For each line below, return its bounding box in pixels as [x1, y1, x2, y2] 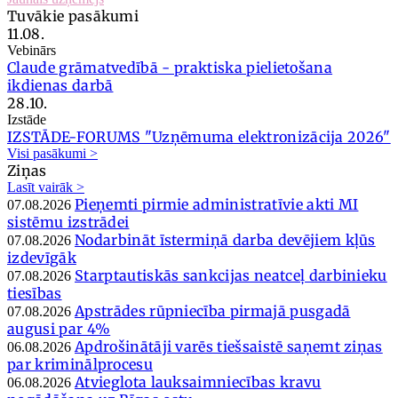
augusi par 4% [7, 319, 111, 338]
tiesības [7, 283, 62, 302]
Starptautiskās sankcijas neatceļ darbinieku [75, 266, 387, 284]
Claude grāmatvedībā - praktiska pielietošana [7, 58, 333, 76]
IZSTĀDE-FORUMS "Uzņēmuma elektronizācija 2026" [7, 127, 391, 146]
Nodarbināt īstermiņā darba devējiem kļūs [75, 230, 376, 249]
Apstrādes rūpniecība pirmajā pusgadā [75, 301, 351, 320]
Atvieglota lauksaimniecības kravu [75, 372, 322, 391]
